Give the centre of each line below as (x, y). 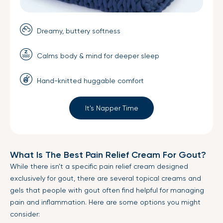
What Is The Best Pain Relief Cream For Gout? (108, 155)
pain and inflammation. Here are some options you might (105, 202)
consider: (25, 214)
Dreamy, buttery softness (78, 31)
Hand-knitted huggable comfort (89, 81)
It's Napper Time (111, 108)
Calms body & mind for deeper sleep (97, 56)
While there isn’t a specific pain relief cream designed (99, 166)
